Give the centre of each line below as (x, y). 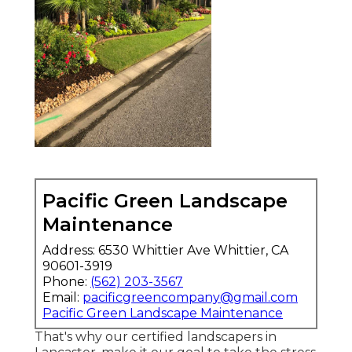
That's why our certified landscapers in (156, 337)
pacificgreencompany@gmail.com (190, 298)
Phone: (66, 282)
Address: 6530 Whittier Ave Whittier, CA (165, 251)
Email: (62, 298)
